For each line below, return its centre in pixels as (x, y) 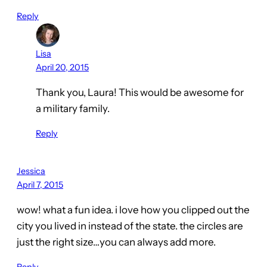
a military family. (73, 109)
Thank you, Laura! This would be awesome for (140, 93)
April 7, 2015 (40, 185)
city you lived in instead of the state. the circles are (130, 226)
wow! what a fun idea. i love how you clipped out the (133, 210)
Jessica (31, 171)
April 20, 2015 (62, 68)
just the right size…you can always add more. (116, 242)
